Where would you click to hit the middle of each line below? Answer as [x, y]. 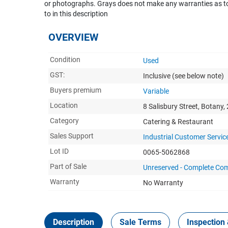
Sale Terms [140, 222]
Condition [65, 59]
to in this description [76, 13]
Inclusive [158, 76]
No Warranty [163, 182]
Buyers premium [76, 90]
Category [64, 120]
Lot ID [59, 151]
